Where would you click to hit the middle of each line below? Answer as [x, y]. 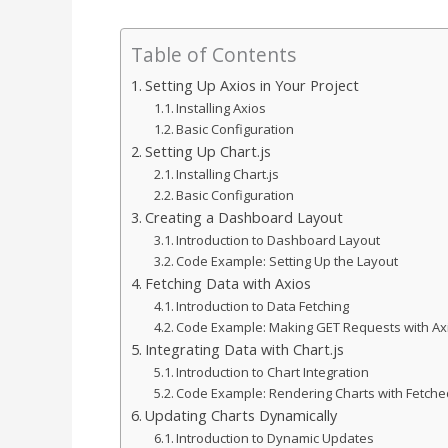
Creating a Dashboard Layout [243, 218]
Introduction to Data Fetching [263, 306]
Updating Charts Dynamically [240, 416]
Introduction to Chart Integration [273, 372]
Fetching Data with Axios [227, 284]
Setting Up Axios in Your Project [251, 86]
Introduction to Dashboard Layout [278, 240]
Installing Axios [221, 108]
